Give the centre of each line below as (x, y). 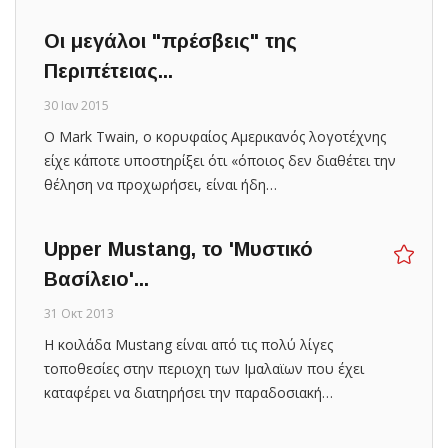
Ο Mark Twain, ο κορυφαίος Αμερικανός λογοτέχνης (215, 136)
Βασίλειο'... (96, 278)
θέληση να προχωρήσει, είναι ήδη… (160, 184)
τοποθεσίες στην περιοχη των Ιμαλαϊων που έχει (204, 368)
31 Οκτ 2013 (79, 313)
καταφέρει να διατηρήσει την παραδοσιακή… (188, 392)
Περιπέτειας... (108, 70)
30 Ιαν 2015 (76, 105)
